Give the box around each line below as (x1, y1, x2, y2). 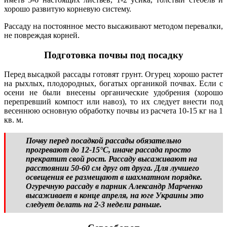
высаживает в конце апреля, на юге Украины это (26, 191, 204, 200)
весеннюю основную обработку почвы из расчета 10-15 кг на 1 (4, 106, 223, 116)
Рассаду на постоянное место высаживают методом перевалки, (4, 22, 223, 30)
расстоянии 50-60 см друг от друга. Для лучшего (26, 164, 199, 173)
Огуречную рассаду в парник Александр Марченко (26, 182, 203, 191)
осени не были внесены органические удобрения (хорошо (4, 88, 223, 97)
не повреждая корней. (4, 31, 80, 40)
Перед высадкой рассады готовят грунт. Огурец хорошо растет (4, 70, 223, 79)
